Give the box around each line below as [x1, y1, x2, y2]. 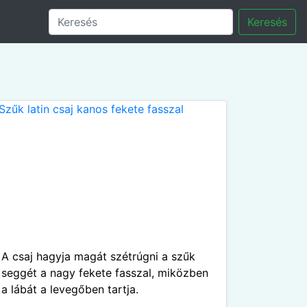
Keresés [247, 14, 287, 29]
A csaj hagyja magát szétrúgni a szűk [1, 249, 195, 263]
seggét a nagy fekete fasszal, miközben [1, 266, 208, 280]
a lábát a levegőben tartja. [1, 282, 138, 296]
